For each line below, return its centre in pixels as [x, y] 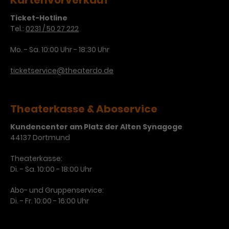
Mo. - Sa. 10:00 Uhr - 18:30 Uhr [60, 50]
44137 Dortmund [40, 138]
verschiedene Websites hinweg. [128, 12]
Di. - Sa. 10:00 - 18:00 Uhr [51, 169]
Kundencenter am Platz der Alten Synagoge [96, 127]
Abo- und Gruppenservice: [57, 190]
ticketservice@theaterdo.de [62, 71]
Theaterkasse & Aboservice [84, 109]
